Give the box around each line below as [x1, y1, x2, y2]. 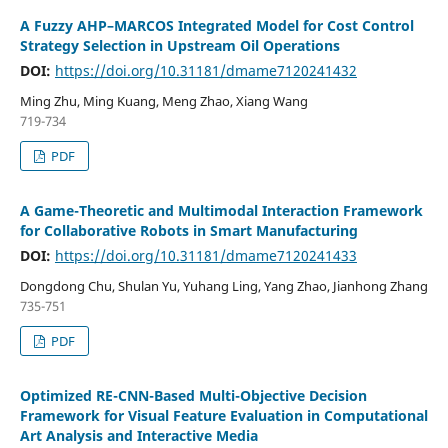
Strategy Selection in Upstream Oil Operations [19, 36, 340, 55]
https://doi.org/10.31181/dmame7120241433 [54, 245, 357, 265]
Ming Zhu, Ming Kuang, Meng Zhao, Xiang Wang [19, 91, 308, 110]
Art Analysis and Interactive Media [19, 425, 258, 445]
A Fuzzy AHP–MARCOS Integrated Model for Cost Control [19, 16, 414, 35]
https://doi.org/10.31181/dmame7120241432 [54, 61, 357, 80]
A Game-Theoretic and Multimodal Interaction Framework [19, 200, 423, 220]
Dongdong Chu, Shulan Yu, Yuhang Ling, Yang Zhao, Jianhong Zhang [19, 276, 428, 295]
